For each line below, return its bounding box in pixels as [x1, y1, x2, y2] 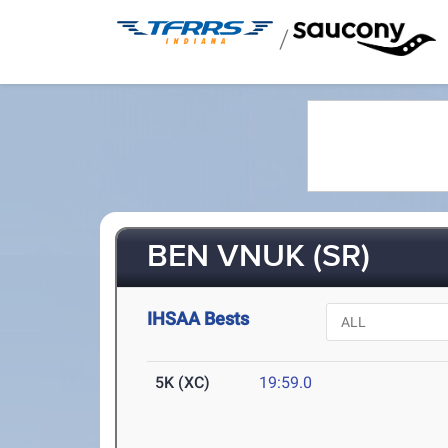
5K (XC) [155, 373, 211, 393]
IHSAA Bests [147, 308, 250, 329]
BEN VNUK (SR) [147, 237, 371, 278]
